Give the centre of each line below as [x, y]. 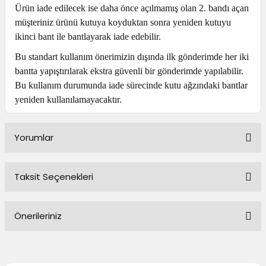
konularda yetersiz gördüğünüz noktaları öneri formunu [121, 258]
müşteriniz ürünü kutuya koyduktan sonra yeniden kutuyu [123, 22]
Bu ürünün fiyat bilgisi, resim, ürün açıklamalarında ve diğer [127, 247]
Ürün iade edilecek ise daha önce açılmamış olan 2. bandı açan [132, 8]
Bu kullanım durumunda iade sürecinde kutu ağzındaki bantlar [131, 85]
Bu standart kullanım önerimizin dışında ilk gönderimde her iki [132, 57]
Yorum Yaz [133, 223]
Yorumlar [34, 137]
